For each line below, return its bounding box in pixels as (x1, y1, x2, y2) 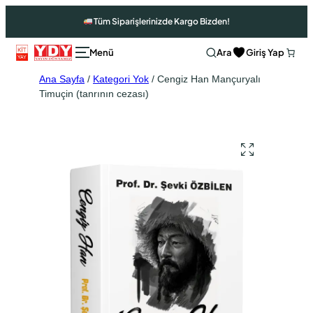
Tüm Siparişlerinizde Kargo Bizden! (92, 16, 231, 27)
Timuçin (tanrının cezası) (39, 87, 149, 99)
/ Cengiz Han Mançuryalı (149, 73, 261, 85)
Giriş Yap (245, 46, 284, 58)
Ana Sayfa (39, 73, 85, 85)
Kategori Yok (93, 73, 149, 85)
